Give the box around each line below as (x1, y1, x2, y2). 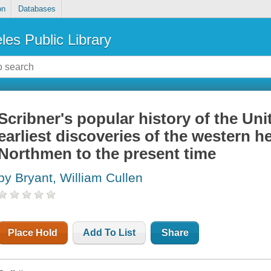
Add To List (83, 227, 136, 238)
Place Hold (8, 227, 58, 238)
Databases (18, 4, 56, 14)
